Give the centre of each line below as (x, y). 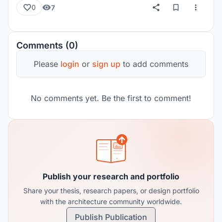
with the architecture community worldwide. (111, 201)
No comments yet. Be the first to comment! (111, 98)
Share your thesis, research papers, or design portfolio (111, 191)
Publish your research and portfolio (111, 176)
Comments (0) (47, 45)
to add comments (154, 64)
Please (47, 64)
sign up (106, 64)
